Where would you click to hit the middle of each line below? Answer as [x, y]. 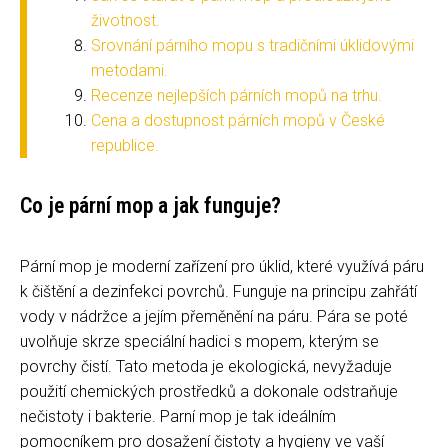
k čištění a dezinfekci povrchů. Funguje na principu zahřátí [218, 291]
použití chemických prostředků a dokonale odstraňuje [209, 391]
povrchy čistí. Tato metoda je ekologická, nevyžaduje [206, 366]
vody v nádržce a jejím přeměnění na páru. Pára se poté [214, 316]
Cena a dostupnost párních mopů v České [238, 120]
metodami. [129, 70]
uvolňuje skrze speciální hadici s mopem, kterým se [199, 341]
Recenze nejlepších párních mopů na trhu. [236, 95]
